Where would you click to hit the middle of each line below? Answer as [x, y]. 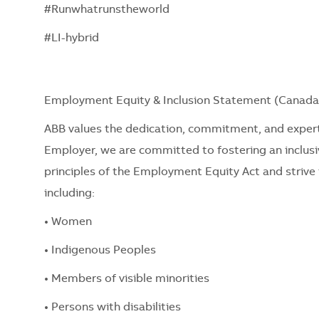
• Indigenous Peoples [100, 250]
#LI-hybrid [73, 38]
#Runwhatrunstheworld [108, 10]
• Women [68, 222]
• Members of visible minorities [127, 279]
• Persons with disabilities [113, 307]
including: [69, 193]
